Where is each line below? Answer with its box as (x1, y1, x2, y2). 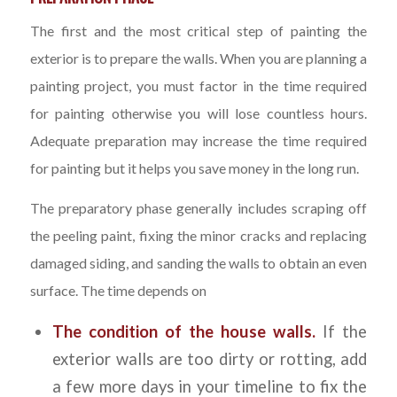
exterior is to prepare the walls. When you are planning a (29, 50, 368, 67)
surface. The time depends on (29, 281, 206, 299)
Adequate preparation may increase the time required (29, 132, 368, 150)
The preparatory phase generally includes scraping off (29, 198, 368, 216)
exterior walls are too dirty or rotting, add (51, 349, 368, 370)
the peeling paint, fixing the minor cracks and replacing (29, 226, 368, 244)
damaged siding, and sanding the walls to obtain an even (29, 253, 368, 271)
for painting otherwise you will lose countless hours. (29, 105, 368, 122)
